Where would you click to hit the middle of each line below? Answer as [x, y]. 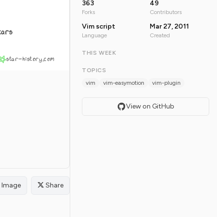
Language [94, 36]
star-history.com [31, 59]
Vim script [99, 27]
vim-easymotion [124, 83]
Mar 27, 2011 [169, 27]
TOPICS [94, 70]
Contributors [165, 12]
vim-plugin [166, 83]
